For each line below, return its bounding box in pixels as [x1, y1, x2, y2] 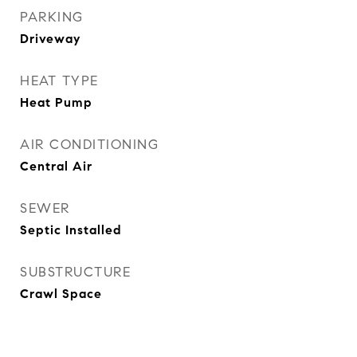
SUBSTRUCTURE [20, 264, 131, 280]
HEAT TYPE [20, 73, 99, 89]
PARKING [20, 9, 84, 25]
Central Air [20, 159, 92, 174]
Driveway [20, 31, 80, 46]
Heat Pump [20, 95, 92, 110]
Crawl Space [20, 286, 102, 301]
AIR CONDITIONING [20, 136, 159, 153]
